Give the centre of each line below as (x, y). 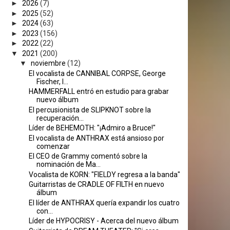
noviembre (48, 63)
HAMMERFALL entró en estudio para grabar (99, 91)
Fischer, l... (52, 81)
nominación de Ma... (68, 164)
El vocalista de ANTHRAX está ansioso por (96, 138)
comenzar (53, 146)
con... (44, 211)
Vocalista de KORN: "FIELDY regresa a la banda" (104, 174)
